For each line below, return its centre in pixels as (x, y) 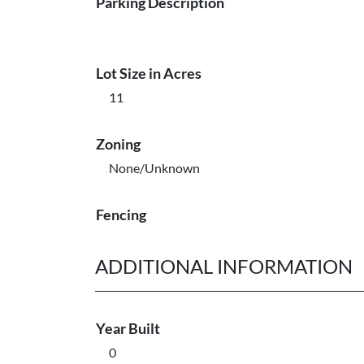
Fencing (121, 214)
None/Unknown (154, 168)
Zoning (118, 144)
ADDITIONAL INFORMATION (224, 266)
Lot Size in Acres (149, 73)
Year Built (128, 328)
